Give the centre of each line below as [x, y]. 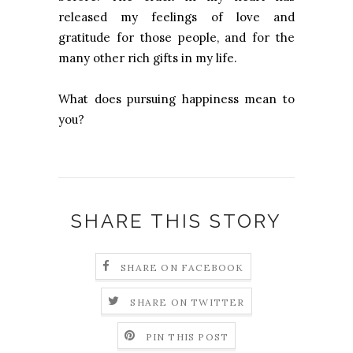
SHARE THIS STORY [176, 221]
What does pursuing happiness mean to [176, 99]
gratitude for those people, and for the [176, 38]
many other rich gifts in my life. [148, 58]
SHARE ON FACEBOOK [182, 267]
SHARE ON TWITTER [188, 302]
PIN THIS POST [187, 336]
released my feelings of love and [176, 17]
